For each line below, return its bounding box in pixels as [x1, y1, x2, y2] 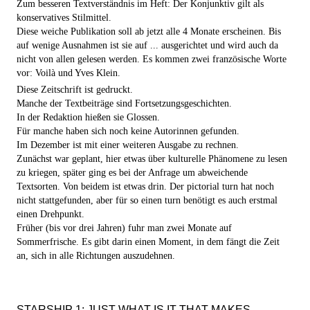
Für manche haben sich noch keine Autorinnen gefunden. [17, 126, 239, 136]
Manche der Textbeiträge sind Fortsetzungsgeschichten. [17, 98, 232, 109]
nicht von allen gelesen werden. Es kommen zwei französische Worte [17, 54, 286, 64]
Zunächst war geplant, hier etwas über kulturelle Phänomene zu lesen [17, 154, 287, 164]
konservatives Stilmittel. [17, 12, 111, 23]
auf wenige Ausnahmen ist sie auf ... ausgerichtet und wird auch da [17, 40, 278, 51]
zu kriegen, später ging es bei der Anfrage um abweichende [17, 167, 248, 178]
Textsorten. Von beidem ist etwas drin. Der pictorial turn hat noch [17, 181, 274, 192]
